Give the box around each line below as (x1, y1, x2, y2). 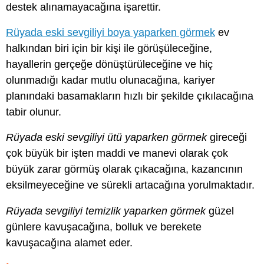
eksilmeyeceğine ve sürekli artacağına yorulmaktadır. (6, 179, 255, 192)
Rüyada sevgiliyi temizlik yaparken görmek (6, 204, 206, 217)
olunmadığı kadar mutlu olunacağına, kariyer (6, 74, 215, 87)
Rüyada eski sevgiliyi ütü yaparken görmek (6, 131, 207, 144)
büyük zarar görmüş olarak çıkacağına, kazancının (6, 163, 243, 176)
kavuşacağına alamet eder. (6, 236, 133, 249)
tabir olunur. (6, 106, 61, 118)
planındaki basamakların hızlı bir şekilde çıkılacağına (6, 90, 253, 103)
